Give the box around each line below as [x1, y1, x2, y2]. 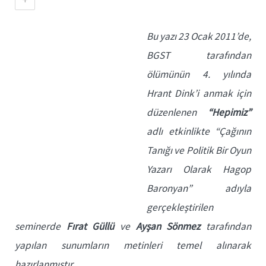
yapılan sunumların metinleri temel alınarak [15, 239, 251, 252]
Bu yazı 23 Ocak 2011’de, [147, 30, 251, 43]
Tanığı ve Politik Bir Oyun [147, 144, 251, 157]
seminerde [15, 220, 66, 233]
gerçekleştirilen [147, 201, 213, 214]
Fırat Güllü [66, 220, 115, 233]
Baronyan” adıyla [147, 182, 251, 195]
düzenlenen [147, 106, 208, 119]
